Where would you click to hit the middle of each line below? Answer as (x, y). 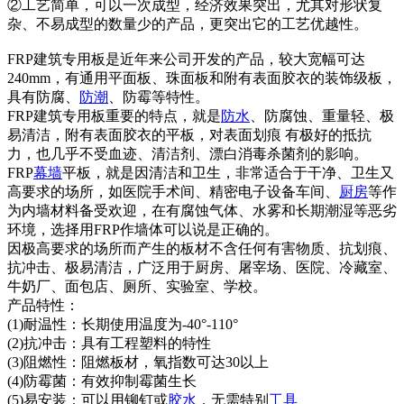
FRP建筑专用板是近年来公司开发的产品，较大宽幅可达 (186, 59)
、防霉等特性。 (159, 97)
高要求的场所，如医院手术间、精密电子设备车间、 (173, 192)
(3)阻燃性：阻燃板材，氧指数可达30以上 (138, 362)
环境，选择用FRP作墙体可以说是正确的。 (143, 230)
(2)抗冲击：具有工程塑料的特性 (109, 343)
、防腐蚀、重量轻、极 (322, 116)
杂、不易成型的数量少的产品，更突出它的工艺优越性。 (188, 24)
